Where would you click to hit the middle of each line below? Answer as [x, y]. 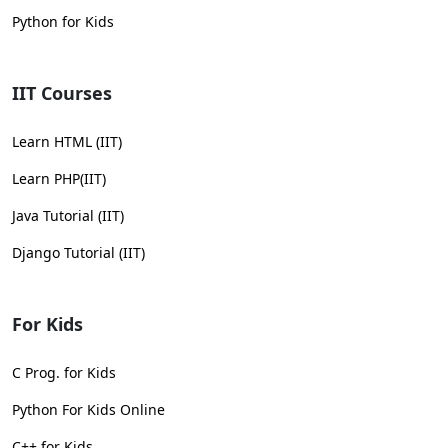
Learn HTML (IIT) [67, 142]
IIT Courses [62, 93]
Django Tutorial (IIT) [78, 253]
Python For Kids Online [88, 410]
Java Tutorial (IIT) [68, 216]
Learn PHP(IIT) [59, 179]
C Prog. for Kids [64, 373]
